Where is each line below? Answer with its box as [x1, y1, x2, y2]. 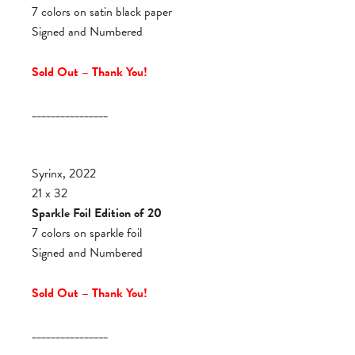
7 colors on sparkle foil [32, 223, 142, 242]
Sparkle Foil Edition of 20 [32, 204, 162, 223]
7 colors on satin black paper [32, 2, 172, 21]
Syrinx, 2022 [32, 164, 96, 183]
